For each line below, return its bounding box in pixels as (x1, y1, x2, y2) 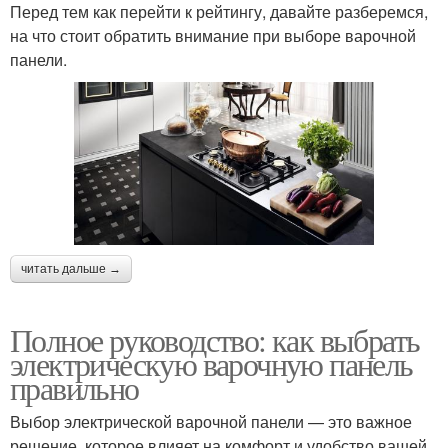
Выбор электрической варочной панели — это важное (10, 409, 412, 433)
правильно (10, 365, 139, 409)
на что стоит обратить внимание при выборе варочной (10, 24, 416, 48)
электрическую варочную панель (10, 341, 413, 385)
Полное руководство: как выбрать (10, 317, 420, 361)
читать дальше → (21, 261, 121, 276)
